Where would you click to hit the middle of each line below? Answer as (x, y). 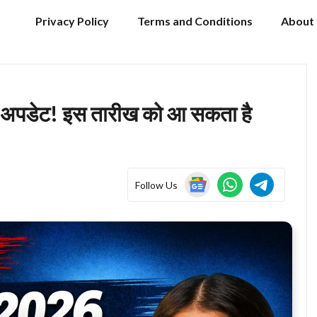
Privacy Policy (72, 21)
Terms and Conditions (195, 21)
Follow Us (157, 185)
